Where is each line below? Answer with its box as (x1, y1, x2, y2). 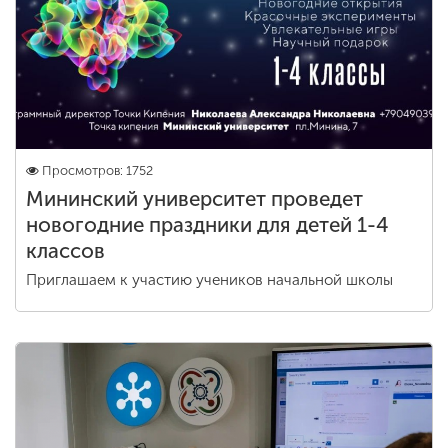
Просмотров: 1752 (42, 163, 153, 178)
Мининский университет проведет (26, 187, 363, 211)
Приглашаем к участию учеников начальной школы (26, 271, 393, 289)
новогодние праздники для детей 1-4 (26, 213, 389, 237)
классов (26, 239, 105, 263)
